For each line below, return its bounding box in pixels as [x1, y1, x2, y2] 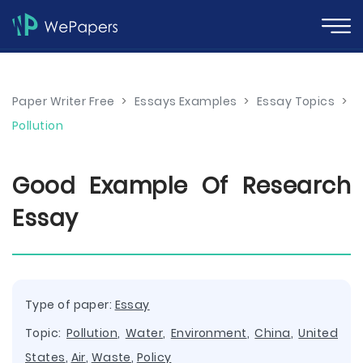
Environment [170, 325, 247, 341]
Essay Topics [256, 93, 335, 109]
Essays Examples [134, 93, 237, 109]
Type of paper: [25, 297, 115, 313]
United [298, 325, 338, 341]
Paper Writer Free [12, 93, 115, 109]
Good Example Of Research [12, 170, 351, 202]
